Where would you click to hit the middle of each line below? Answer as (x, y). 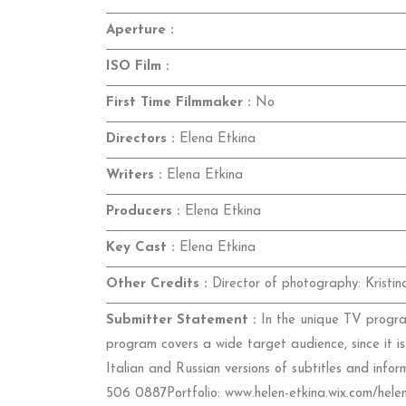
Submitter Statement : (181, 321)
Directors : (140, 140)
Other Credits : (157, 285)
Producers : (143, 212)
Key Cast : (140, 248)
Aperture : (140, 31)
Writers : (134, 176)
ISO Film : (138, 67)
